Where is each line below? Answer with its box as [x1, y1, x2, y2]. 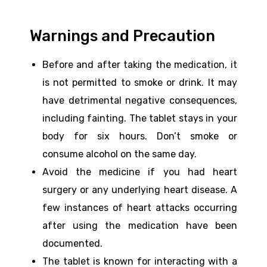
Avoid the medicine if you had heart [42, 166, 237, 178]
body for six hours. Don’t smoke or [42, 130, 237, 142]
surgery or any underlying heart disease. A [42, 184, 237, 195]
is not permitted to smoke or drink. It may [42, 76, 237, 88]
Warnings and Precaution [30, 26, 215, 45]
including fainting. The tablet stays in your [42, 112, 237, 124]
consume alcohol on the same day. [42, 148, 197, 160]
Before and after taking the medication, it [42, 58, 237, 70]
